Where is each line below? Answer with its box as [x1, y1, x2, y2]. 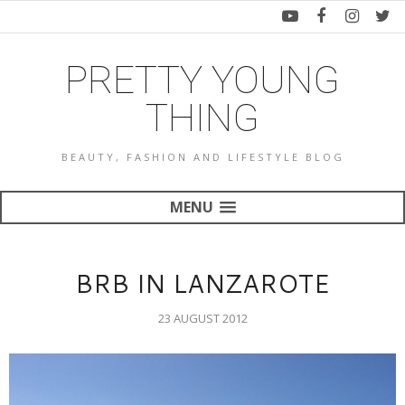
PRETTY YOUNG [65, 57, 340, 102]
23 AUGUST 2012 [157, 310, 248, 326]
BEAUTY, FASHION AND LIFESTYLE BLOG [61, 150, 344, 164]
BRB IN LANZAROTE [75, 265, 330, 301]
